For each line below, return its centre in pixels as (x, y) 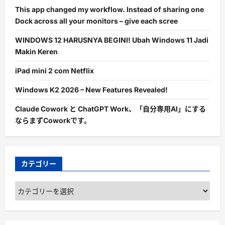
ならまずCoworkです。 (53, 121)
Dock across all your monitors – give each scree (96, 21)
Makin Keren (36, 52)
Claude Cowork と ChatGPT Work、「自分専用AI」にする (110, 109)
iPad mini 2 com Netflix (54, 71)
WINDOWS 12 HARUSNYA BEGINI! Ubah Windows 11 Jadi (112, 40)
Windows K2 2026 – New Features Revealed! (91, 90)
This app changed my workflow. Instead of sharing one (109, 10)
